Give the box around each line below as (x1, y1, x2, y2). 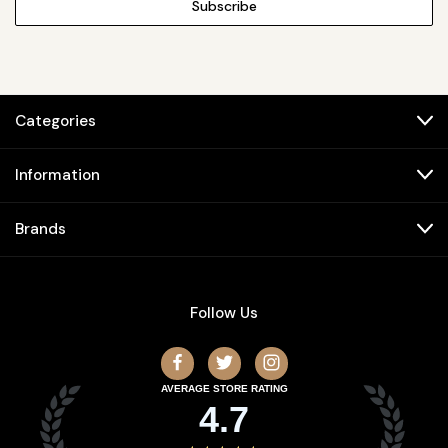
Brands (15, 218, 66, 239)
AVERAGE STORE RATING (160, 382, 288, 394)
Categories (15, 110, 96, 131)
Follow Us (190, 302, 258, 323)
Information (15, 164, 100, 185)
